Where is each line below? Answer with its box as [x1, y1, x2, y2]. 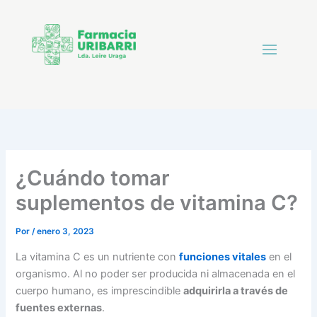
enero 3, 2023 [37, 226, 95, 237]
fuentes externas [16, 301, 103, 314]
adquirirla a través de [183, 284, 289, 297]
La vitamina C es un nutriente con [16, 250, 177, 263]
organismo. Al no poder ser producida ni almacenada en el [16, 267, 296, 280]
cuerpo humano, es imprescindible [16, 284, 184, 297]
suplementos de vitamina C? [16, 190, 299, 216]
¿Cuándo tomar [16, 166, 171, 191]
